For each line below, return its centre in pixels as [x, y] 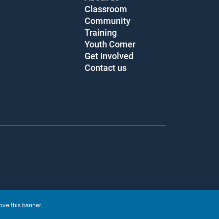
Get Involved [105, 56]
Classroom [102, 9]
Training [97, 33]
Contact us [102, 68]
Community [104, 21]
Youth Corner [106, 44]
